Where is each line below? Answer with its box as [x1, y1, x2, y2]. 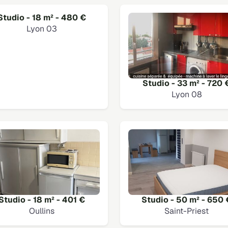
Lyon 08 [171, 89, 202, 100]
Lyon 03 [26, 23, 57, 34]
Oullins [28, 206, 54, 217]
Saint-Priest [164, 206, 209, 217]
